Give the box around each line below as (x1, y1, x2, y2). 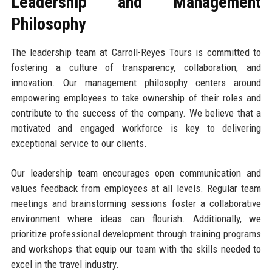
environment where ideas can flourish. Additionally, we (10, 212, 262, 225)
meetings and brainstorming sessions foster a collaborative (10, 197, 262, 209)
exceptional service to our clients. (10, 137, 147, 149)
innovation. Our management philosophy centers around (10, 76, 262, 89)
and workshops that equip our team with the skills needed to (10, 242, 262, 255)
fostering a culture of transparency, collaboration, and (10, 61, 262, 73)
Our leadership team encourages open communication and (10, 166, 262, 179)
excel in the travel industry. (10, 257, 119, 270)
